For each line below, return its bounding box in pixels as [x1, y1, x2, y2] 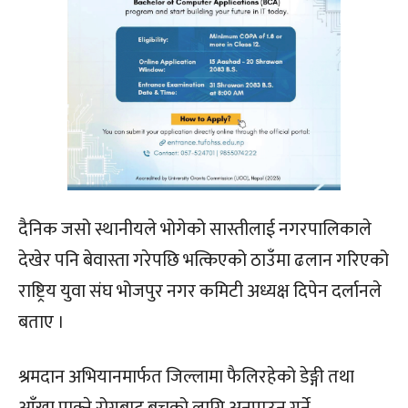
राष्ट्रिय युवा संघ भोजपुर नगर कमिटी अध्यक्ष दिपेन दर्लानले [18, 276, 382, 308]
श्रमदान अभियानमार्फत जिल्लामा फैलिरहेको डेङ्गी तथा [18, 362, 354, 393]
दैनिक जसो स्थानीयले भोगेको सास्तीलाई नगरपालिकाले [18, 214, 372, 246]
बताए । [18, 307, 65, 339]
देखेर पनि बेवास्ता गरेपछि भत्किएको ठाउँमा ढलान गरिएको [18, 245, 389, 277]
